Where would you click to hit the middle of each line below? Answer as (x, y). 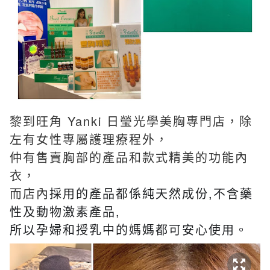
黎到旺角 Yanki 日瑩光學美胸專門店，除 (131, 121)
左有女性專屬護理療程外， (89, 139)
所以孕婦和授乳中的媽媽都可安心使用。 (129, 229)
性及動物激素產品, (65, 211)
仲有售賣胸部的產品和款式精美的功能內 (129, 157)
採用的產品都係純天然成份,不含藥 (151, 193)
